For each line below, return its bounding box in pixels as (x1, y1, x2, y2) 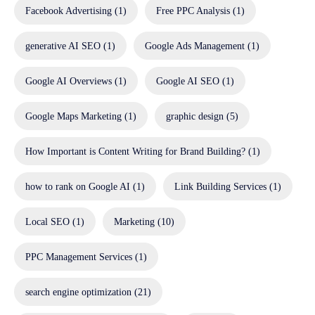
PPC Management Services (25, 250, 132, 262)
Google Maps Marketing (25, 110, 122, 122)
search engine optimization (25, 285, 131, 297)
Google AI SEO (156, 75, 219, 86)
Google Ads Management (145, 39, 245, 51)
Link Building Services (174, 180, 266, 192)
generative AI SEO (25, 39, 101, 51)
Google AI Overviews (25, 75, 112, 86)
